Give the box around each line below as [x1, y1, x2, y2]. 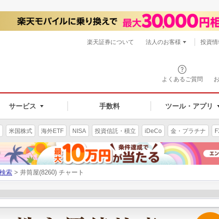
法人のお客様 [146, 39, 181, 45]
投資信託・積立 [95, 127, 136, 134]
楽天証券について [87, 39, 134, 45]
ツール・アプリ [165, 102, 213, 110]
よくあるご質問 [162, 76, 203, 83]
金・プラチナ [171, 127, 206, 134]
